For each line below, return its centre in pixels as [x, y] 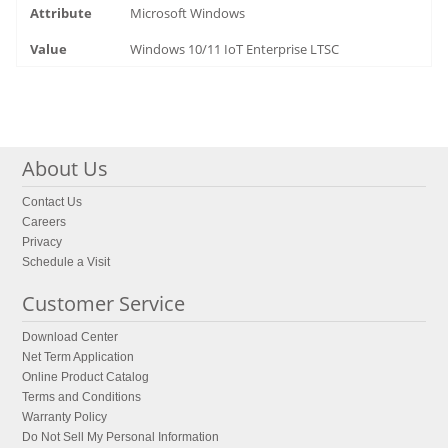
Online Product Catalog [86, 377]
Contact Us [52, 202]
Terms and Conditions [82, 397]
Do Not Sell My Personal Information [121, 437]
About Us [65, 168]
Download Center [70, 337]
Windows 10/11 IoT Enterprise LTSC [235, 48]
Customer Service [104, 303]
